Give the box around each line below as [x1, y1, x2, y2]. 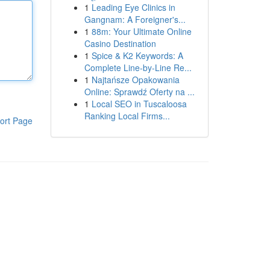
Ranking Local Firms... [84, 110, 170, 122]
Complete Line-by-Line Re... [84, 61, 192, 74]
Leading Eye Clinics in [91, 1, 175, 13]
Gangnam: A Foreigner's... [84, 13, 186, 25]
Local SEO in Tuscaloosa [91, 98, 187, 110]
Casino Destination [84, 37, 156, 49]
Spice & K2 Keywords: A [91, 49, 183, 61]
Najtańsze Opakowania [91, 74, 180, 86]
